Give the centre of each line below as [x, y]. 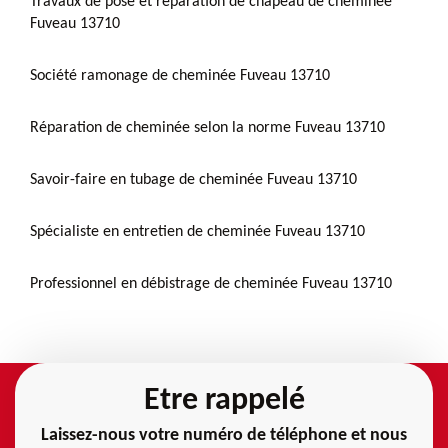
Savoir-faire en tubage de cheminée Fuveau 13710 [193, 179]
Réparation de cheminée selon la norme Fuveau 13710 [207, 127]
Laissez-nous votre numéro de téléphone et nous [224, 435]
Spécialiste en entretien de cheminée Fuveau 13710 [197, 231]
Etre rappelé [224, 400]
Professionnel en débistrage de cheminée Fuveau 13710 [211, 283]
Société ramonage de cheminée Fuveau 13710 [180, 75]
